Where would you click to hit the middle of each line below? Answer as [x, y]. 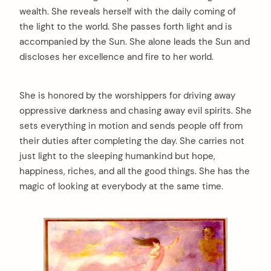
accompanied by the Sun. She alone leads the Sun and [135, 42]
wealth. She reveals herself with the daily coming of [128, 12]
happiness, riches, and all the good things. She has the [135, 171]
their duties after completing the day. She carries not [132, 141]
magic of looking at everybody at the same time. [121, 187]
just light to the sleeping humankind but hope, [117, 156]
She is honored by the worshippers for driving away [127, 96]
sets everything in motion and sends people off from [131, 126]
